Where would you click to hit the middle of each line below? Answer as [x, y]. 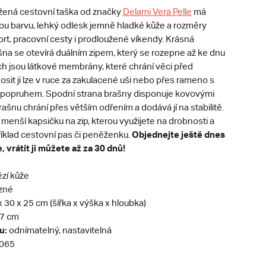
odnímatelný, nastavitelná [59, 230]
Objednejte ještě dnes [178, 134]
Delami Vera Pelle [157, 12]
